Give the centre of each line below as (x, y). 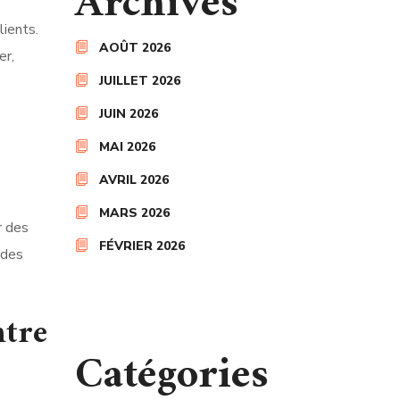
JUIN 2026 (128, 114)
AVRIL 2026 (133, 180)
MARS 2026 (134, 213)
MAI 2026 (127, 147)
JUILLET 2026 (139, 81)
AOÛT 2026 (134, 48)
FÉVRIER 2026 (142, 246)
